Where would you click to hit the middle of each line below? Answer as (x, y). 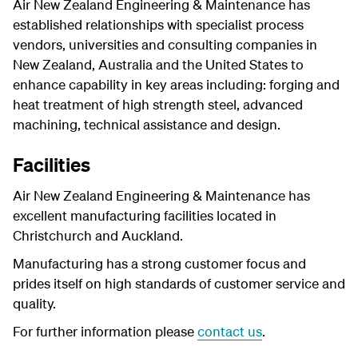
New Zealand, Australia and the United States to (158, 64)
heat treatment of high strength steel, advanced (158, 104)
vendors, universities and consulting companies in (165, 44)
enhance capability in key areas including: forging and (176, 84)
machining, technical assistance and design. (147, 124)
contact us (230, 331)
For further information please (105, 331)
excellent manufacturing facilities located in (145, 215)
